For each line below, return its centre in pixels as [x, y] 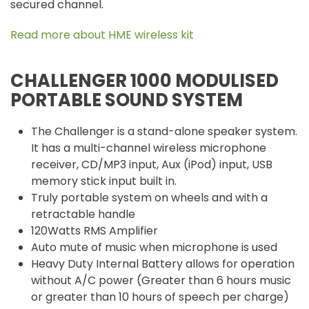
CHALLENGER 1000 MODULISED [144, 81]
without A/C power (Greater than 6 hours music [161, 280]
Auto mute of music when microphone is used [154, 247]
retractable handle [83, 214]
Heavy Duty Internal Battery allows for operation [163, 264]
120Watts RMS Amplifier [94, 231]
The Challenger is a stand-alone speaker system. [164, 131]
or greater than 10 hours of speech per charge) [160, 297]
